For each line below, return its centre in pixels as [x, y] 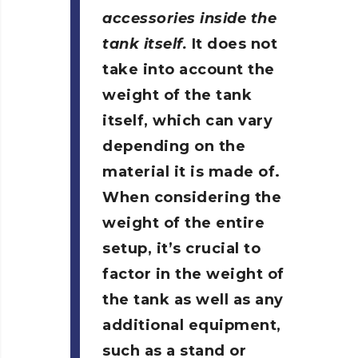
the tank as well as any [193, 300]
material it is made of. [191, 172]
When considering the [192, 197]
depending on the [174, 146]
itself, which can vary [187, 121]
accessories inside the [189, 18]
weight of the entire [183, 223]
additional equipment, [192, 325]
